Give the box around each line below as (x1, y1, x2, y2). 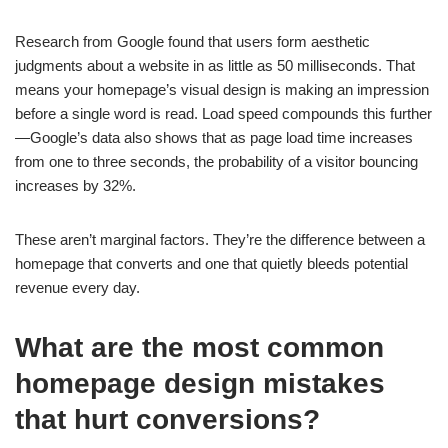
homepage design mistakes (15, 368, 385, 399)
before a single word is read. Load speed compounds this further (15, 105, 432, 122)
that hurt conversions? (15, 404, 320, 435)
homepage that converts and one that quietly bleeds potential (15, 255, 408, 272)
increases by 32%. (15, 177, 136, 194)
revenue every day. (15, 279, 140, 296)
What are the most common (15, 332, 384, 363)
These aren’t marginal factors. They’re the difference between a (15, 231, 425, 248)
